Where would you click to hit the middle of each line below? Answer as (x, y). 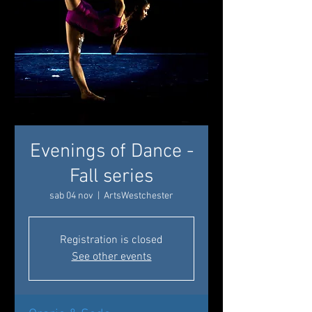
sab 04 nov (71, 196)
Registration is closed (111, 240)
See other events (111, 257)
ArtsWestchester (139, 196)
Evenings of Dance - (111, 152)
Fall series (111, 177)
